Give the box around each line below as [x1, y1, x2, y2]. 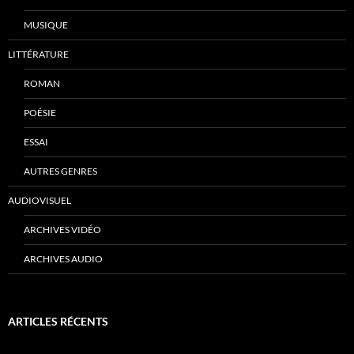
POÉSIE [24, 106, 56, 119]
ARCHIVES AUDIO [24, 252, 103, 265]
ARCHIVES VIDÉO [24, 223, 101, 235]
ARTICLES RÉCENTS [8, 314, 108, 328]
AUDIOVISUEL [8, 194, 71, 206]
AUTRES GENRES [24, 164, 97, 177]
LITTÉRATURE [8, 47, 69, 60]
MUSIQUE [24, 18, 68, 31]
